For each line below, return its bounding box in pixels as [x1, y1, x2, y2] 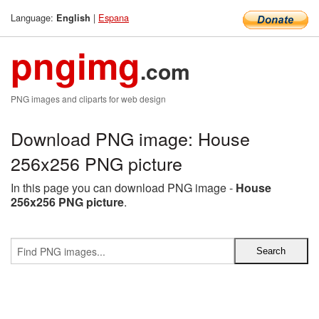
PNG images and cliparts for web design [11, 93, 166, 105]
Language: [11, 11, 56, 24]
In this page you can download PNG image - [11, 179, 236, 196]
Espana [98, 11, 129, 24]
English [56, 11, 90, 24]
